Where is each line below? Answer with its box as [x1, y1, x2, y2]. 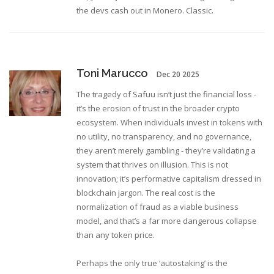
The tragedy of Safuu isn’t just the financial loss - [76, 89, 256, 100]
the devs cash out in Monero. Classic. [76, 5, 213, 17]
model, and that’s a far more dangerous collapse [76, 215, 257, 227]
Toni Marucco [76, 67, 148, 80]
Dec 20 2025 [157, 69, 199, 80]
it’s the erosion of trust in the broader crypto [76, 103, 240, 114]
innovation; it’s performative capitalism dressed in [76, 173, 261, 185]
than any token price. [76, 229, 155, 241]
